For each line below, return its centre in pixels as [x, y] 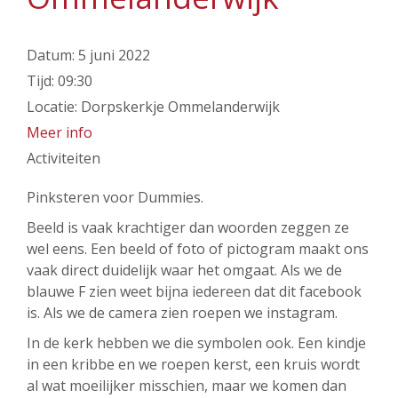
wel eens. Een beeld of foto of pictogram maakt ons [198, 249]
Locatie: [54, 107]
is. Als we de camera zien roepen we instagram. [182, 313]
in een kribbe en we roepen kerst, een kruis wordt [193, 364]
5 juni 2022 [114, 55]
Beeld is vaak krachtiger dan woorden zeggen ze [188, 227]
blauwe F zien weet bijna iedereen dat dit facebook [194, 291]
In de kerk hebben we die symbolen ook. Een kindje [196, 343]
